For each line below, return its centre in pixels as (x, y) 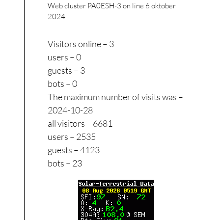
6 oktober (161, 6)
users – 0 (65, 57)
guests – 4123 (74, 150)
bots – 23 (65, 163)
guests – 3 (67, 70)
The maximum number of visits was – (116, 96)
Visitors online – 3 (81, 43)
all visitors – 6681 (80, 123)
